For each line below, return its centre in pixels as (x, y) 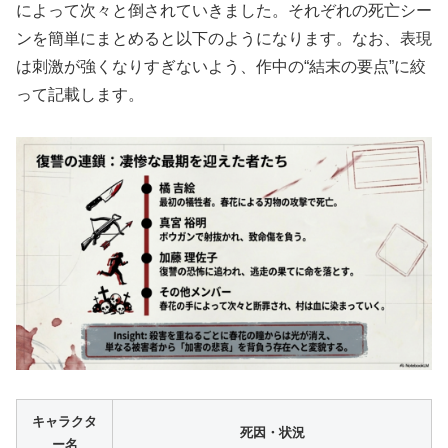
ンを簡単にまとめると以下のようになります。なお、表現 (224, 38)
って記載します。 (80, 94)
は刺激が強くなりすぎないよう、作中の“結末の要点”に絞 (221, 66)
